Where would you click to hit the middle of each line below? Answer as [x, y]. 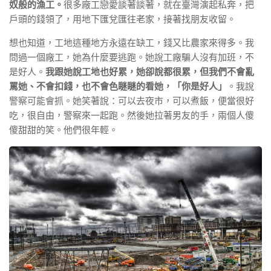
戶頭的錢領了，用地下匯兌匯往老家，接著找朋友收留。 [122, 19]
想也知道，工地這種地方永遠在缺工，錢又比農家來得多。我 [132, 42]
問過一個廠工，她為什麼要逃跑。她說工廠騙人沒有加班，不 [132, 57]
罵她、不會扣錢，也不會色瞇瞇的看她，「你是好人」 [118, 86]
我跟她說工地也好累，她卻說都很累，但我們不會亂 [150, 71]
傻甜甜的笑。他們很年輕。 [64, 129]
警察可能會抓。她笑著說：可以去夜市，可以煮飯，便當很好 [132, 100]
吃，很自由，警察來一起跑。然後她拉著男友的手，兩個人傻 [132, 115]
